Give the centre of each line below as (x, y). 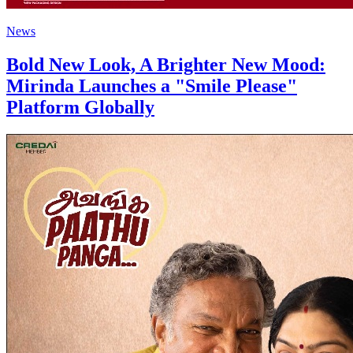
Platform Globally (80, 107)
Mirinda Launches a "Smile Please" (152, 85)
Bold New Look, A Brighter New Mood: (166, 64)
